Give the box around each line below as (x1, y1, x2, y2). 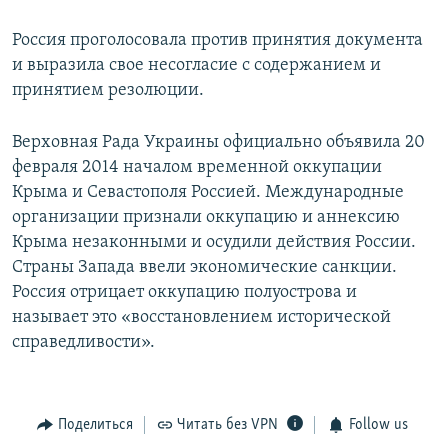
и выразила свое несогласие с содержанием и (12, 56, 381, 76)
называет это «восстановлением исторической (12, 308, 391, 328)
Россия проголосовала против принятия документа (12, 31, 423, 51)
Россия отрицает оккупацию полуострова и (12, 283, 357, 303)
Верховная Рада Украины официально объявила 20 (12, 133, 425, 153)
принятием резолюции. (12, 81, 204, 101)
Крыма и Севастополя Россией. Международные (12, 183, 404, 203)
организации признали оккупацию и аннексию (12, 208, 400, 228)
